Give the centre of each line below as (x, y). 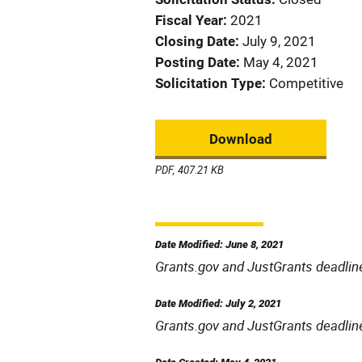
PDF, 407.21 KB (189, 170)
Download (241, 139)
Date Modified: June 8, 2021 (219, 244)
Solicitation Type (208, 83)
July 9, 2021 (279, 41)
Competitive (306, 83)
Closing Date (195, 41)
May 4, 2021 (281, 62)
